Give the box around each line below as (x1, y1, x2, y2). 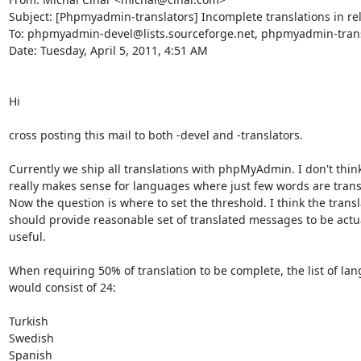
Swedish (8, 330, 70, 346)
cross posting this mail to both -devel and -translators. (8, 127, 303, 143)
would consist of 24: (8, 279, 116, 295)
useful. (8, 228, 46, 244)
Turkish (8, 313, 64, 329)
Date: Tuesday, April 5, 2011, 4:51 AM (8, 42, 208, 58)
